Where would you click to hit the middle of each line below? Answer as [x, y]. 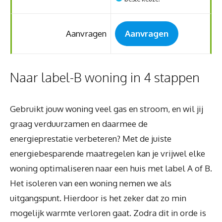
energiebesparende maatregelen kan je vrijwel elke [108, 153]
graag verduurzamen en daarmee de [79, 123]
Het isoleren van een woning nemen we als [91, 183]
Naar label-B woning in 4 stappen [105, 77]
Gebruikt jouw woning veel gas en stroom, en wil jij [107, 109]
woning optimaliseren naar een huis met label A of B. [111, 168]
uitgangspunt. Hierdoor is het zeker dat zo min [98, 198]
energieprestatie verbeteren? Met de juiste [91, 138]
